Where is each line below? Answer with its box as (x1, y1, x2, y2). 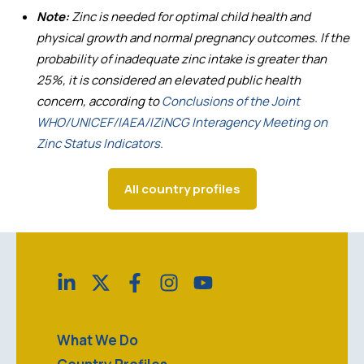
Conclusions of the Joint (162, 92, 300, 110)
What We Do (57, 330, 138, 349)
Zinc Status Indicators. (37, 134, 163, 152)
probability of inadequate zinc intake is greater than (37, 50, 327, 67)
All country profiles (123, 180, 240, 197)
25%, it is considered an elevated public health (37, 71, 301, 89)
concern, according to (37, 92, 162, 110)
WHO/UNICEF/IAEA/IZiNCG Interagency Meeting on (37, 113, 327, 131)
